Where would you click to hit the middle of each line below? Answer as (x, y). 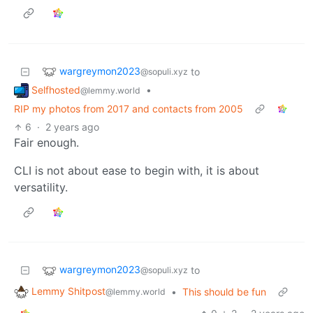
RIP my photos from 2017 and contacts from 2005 (129, 109)
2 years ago (73, 127)
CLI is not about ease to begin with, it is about (137, 171)
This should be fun (224, 292)
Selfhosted (56, 89)
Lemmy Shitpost (68, 291)
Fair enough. (46, 143)
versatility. (41, 188)
